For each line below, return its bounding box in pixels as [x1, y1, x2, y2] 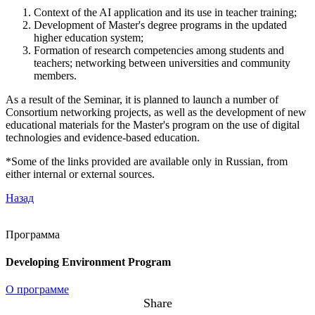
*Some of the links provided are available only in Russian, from [6, 155, 288, 167]
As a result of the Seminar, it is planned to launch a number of [6, 93, 278, 105]
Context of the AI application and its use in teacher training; [34, 6, 297, 18]
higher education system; [34, 31, 143, 44]
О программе [6, 283, 69, 296]
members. [34, 69, 77, 82]
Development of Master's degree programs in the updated [34, 18, 287, 31]
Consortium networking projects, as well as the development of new [6, 105, 307, 118]
